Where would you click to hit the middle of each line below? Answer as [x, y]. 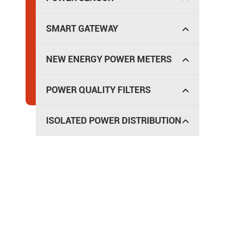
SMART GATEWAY [82, 28]
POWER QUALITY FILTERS [98, 90]
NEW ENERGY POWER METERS [109, 59]
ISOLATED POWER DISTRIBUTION [114, 120]
